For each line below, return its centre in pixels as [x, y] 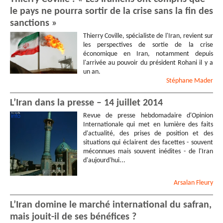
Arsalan [185, 183]
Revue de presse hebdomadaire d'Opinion [148, 116]
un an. [92, 72]
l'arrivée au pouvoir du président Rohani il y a [148, 63]
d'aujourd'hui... [104, 161]
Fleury [205, 183]
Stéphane [180, 81]
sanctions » [34, 23]
